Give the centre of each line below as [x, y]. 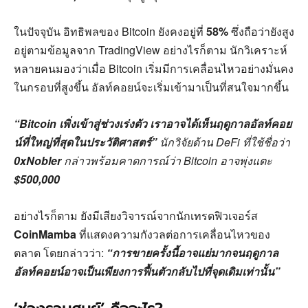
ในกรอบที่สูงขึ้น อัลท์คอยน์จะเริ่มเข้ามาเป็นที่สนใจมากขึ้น [151, 87]
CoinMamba [45, 234]
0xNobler [37, 161]
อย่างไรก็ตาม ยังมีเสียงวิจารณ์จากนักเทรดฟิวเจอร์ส [136, 216]
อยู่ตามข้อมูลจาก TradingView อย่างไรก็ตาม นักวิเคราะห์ [151, 50]
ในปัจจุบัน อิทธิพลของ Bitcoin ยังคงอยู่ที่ [110, 32]
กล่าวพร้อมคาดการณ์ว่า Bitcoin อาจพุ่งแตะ [167, 161]
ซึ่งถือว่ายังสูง [261, 32]
